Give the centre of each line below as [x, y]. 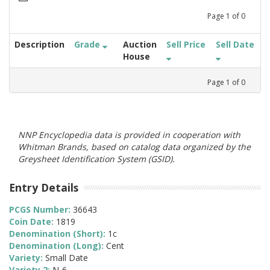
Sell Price [186, 44]
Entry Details [44, 187]
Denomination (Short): [58, 234]
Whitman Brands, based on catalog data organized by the [134, 146]
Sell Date [235, 44]
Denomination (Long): [58, 246]
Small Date [67, 258]
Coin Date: [33, 222]
